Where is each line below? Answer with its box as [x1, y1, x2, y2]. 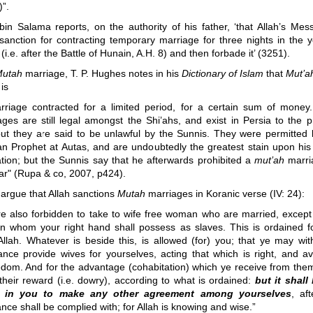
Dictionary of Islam [182, 68, 264, 80]
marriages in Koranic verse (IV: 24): [145, 188, 305, 200]
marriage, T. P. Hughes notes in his [22, 68, 182, 80]
